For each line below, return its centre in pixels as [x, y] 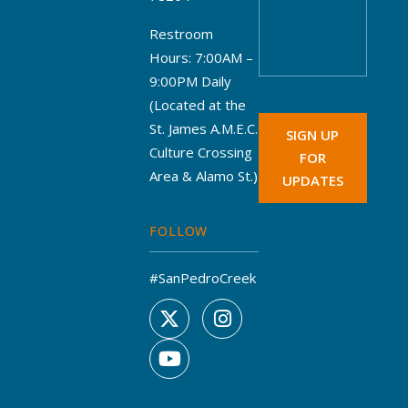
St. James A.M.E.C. [204, 129]
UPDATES [312, 181]
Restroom [182, 34]
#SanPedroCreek [203, 278]
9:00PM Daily [191, 82]
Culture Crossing [201, 153]
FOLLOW [179, 231]
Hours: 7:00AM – [202, 58]
